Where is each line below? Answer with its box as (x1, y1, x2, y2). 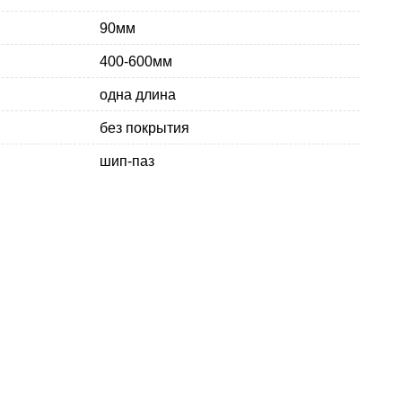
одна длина (100, 86, 176, 102)
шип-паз (100, 153, 154, 169)
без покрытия (100, 119, 189, 135)
